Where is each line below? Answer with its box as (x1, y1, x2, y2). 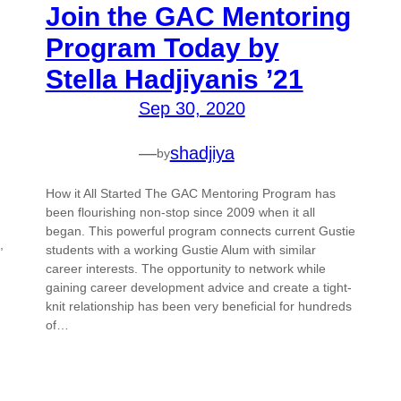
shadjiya (169, 143, 235, 164)
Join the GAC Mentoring (45, 2, 351, 32)
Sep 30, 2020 (138, 98, 245, 119)
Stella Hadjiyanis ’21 (45, 64, 303, 95)
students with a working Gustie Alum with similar (45, 243, 316, 258)
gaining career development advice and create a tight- (45, 280, 352, 295)
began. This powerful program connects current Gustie (45, 224, 355, 239)
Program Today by (45, 33, 279, 64)
